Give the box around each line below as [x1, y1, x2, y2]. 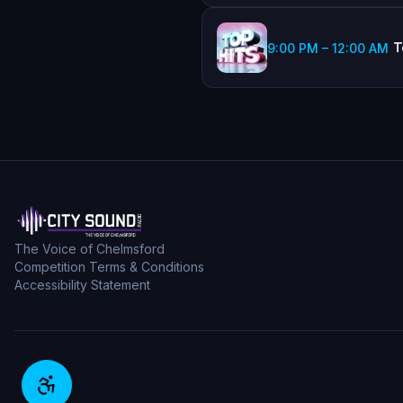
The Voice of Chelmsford [14, 241, 165, 256]
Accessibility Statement [14, 277, 150, 292]
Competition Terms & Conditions [14, 259, 204, 274]
